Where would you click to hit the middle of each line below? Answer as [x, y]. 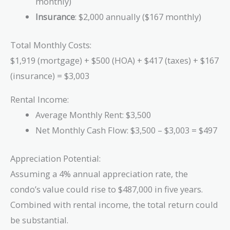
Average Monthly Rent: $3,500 [93, 115]
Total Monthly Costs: [51, 45]
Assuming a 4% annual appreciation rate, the [99, 174]
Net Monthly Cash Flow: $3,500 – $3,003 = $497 [127, 130]
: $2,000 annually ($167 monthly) [138, 17]
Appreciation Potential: [55, 158]
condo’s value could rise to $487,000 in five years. [107, 189]
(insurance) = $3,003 [50, 75]
